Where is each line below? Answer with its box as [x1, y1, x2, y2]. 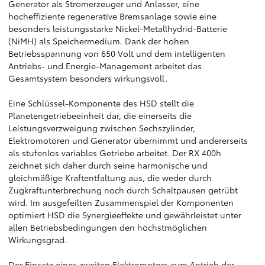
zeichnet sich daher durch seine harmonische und [8, 159, 208, 171]
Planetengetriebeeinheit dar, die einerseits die [8, 109, 192, 121]
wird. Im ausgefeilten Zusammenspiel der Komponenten [8, 196, 234, 208]
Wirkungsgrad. [8, 234, 67, 245]
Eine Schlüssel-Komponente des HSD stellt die [8, 97, 194, 109]
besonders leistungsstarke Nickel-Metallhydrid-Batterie [8, 22, 227, 34]
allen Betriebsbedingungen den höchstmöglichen [8, 221, 207, 233]
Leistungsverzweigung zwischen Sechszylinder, [8, 122, 195, 134]
